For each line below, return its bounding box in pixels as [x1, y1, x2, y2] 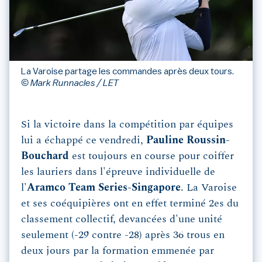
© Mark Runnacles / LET [21, 78, 119, 88]
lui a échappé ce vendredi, [21, 135, 143, 146]
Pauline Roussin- [143, 135, 230, 146]
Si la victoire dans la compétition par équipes [21, 119, 233, 130]
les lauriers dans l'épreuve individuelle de [21, 167, 215, 178]
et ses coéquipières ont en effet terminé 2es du [21, 198, 239, 209]
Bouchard [21, 151, 69, 162]
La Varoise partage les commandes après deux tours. [21, 67, 234, 77]
